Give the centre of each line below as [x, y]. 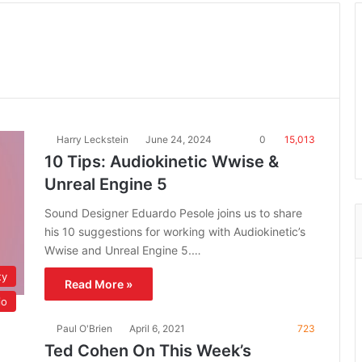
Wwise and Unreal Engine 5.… [123, 250]
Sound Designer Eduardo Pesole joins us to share [173, 213]
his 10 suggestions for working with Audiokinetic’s [175, 232]
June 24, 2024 [179, 139]
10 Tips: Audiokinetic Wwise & [162, 162]
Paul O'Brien [84, 328]
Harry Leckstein [93, 139]
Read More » [99, 284]
